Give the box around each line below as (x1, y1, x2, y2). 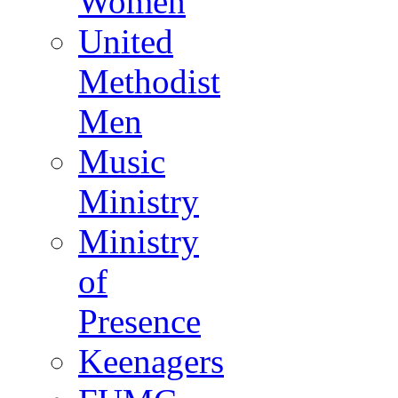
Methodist (78, 61, 220, 100)
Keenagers (78, 341, 224, 380)
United (78, 21, 173, 60)
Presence (78, 301, 201, 340)
